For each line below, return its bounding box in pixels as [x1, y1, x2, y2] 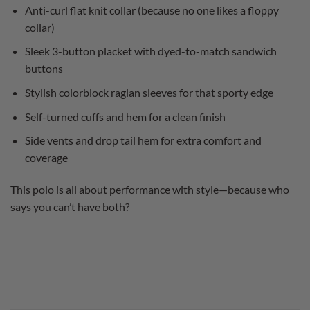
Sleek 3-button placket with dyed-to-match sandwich [24, 44, 277, 58]
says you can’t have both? [10, 200, 129, 213]
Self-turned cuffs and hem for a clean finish [24, 109, 226, 123]
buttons [24, 62, 63, 75]
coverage [24, 151, 68, 165]
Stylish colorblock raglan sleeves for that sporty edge [24, 86, 273, 100]
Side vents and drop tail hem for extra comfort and [24, 134, 262, 147]
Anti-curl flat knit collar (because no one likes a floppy [24, 3, 279, 17]
